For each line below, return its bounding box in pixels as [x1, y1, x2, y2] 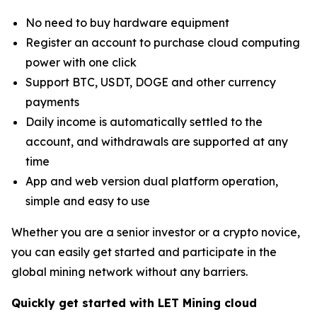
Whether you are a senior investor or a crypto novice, [11, 224, 300, 239]
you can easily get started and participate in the [11, 244, 277, 259]
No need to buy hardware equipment [25, 15, 229, 30]
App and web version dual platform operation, [25, 173, 278, 188]
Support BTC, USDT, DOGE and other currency [25, 74, 276, 89]
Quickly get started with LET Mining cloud [11, 295, 257, 310]
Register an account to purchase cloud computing [25, 35, 300, 50]
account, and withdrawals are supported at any [25, 134, 288, 149]
